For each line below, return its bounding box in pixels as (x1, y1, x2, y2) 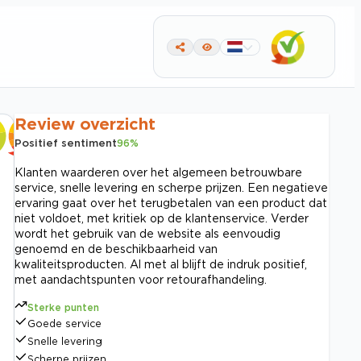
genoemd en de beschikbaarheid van (15, 243, 218, 255)
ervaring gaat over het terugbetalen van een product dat (15, 197, 327, 209)
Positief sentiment (15, 137, 117, 148)
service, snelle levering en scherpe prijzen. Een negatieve (15, 181, 328, 193)
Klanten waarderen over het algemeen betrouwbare (15, 166, 302, 178)
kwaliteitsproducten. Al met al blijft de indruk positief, (15, 258, 307, 270)
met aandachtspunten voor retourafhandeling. (15, 273, 267, 285)
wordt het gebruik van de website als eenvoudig (15, 227, 280, 239)
